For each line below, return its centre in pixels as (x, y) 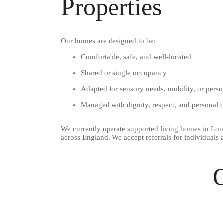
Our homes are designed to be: (108, 41)
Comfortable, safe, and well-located (136, 57)
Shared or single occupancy (124, 73)
